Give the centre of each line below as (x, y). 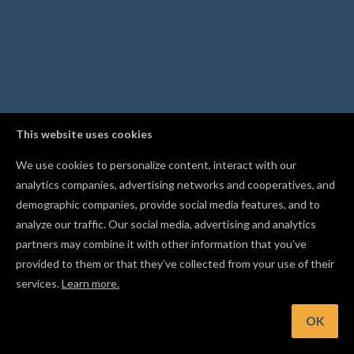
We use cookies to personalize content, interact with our (156, 165)
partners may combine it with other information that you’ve (161, 244)
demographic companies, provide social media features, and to (168, 204)
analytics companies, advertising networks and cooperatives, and (175, 185)
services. (39, 283)
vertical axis (177, 313)
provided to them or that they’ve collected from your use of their (175, 264)
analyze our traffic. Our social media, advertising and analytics (166, 224)
